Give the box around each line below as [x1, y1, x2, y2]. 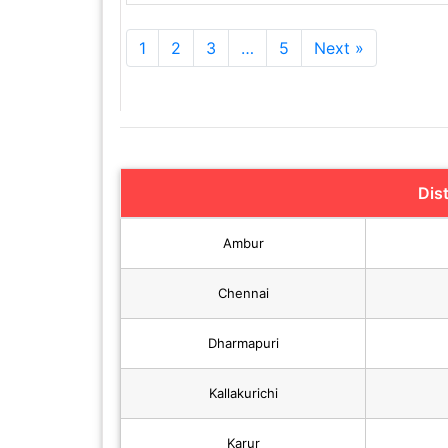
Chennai [217, 285, 269, 302]
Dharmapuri [207, 335, 279, 352]
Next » [313, 37, 364, 58]
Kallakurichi [208, 385, 278, 402]
